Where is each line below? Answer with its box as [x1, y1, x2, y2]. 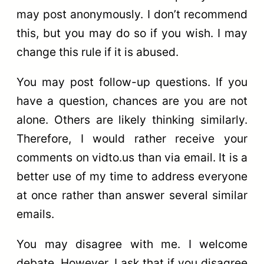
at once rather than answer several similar [16, 188, 247, 203]
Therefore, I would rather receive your [16, 131, 247, 146]
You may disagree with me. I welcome [16, 237, 247, 252]
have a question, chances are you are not [16, 94, 247, 108]
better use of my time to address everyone [16, 169, 247, 184]
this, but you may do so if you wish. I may [16, 26, 247, 41]
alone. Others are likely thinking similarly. [16, 113, 247, 127]
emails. [16, 207, 54, 222]
